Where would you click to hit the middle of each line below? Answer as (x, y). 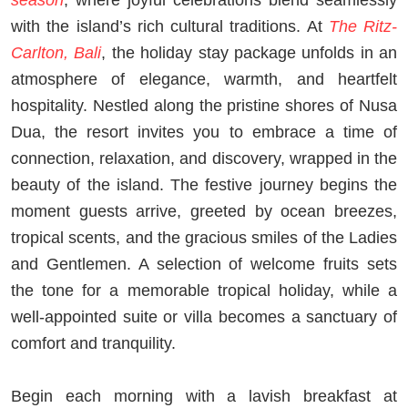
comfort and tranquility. (93, 343)
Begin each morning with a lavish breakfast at (204, 396)
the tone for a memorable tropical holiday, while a (204, 290)
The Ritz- (362, 26)
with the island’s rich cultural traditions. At (170, 26)
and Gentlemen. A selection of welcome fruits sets (204, 264)
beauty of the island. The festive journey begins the (204, 184)
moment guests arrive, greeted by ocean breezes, (204, 211)
